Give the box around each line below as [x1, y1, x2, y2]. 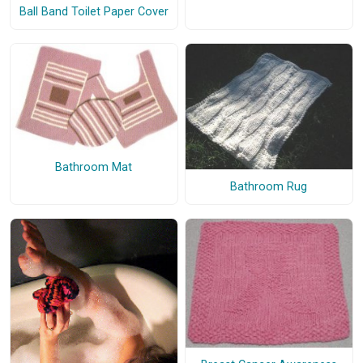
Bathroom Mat [55, 160, 133, 175]
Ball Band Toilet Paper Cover [19, 4, 169, 19]
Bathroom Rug [230, 179, 308, 194]
